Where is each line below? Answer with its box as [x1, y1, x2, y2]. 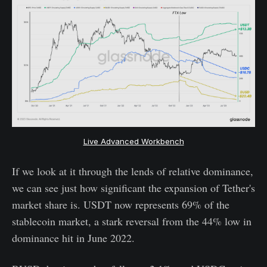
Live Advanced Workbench [83, 136, 184, 146]
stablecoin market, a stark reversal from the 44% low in [12, 213, 252, 228]
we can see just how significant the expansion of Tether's [12, 180, 255, 195]
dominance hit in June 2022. [12, 230, 135, 245]
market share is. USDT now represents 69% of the [12, 197, 229, 212]
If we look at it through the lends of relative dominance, [12, 163, 253, 178]
